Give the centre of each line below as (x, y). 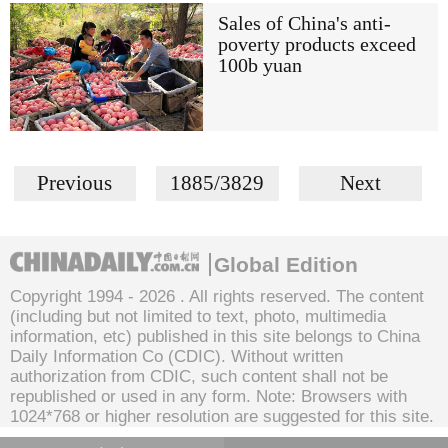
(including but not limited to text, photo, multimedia (198, 316)
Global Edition (286, 264)
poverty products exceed (316, 44)
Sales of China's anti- (304, 23)
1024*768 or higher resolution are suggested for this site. (222, 416)
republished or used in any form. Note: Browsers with (208, 396)
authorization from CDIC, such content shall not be (199, 376)
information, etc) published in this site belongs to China (215, 336)
